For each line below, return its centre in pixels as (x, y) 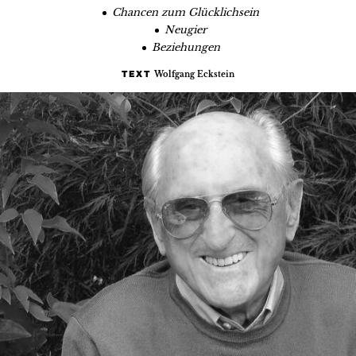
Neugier (186, 29)
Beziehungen (186, 47)
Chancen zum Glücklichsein (186, 12)
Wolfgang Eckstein (195, 75)
